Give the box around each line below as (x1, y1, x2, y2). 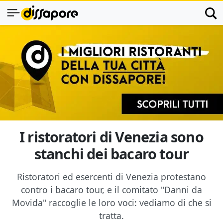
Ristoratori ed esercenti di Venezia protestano (17, 171, 206, 183)
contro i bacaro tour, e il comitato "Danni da (21, 184, 202, 196)
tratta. (99, 210, 124, 222)
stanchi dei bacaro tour (34, 144, 189, 163)
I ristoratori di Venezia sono (19, 127, 204, 146)
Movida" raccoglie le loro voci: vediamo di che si (11, 197, 212, 209)
